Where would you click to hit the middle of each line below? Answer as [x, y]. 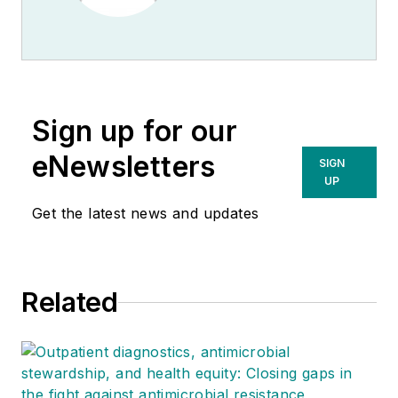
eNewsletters [124, 167]
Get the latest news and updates [146, 214]
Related [70, 302]
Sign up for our [135, 131]
